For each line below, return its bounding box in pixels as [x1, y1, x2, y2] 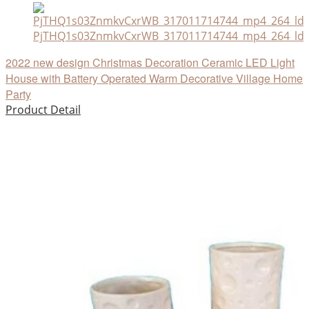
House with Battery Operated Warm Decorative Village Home [6, 70, 303, 87]
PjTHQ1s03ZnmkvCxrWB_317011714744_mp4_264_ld [33, 28, 304, 44]
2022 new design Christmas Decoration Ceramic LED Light [6, 54, 295, 71]
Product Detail [6, 102, 81, 118]
